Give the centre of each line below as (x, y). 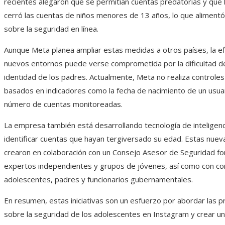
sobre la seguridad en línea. (51, 28)
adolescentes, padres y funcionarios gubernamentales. (98, 179)
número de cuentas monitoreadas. (63, 104)
